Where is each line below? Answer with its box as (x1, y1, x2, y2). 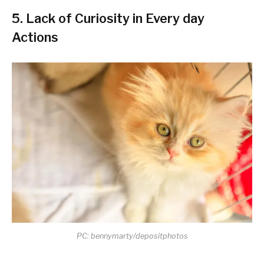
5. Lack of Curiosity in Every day (12, 10, 204, 26)
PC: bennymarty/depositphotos (76, 231, 188, 240)
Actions (12, 29, 58, 45)
